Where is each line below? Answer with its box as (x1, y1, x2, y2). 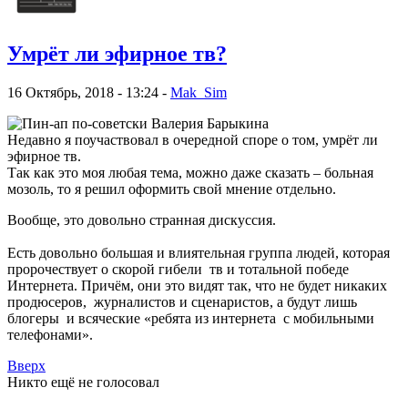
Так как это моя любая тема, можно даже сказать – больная (7, 165, 373, 181)
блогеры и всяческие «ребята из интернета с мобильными (7, 311, 374, 327)
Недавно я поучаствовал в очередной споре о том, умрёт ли (7, 132, 378, 148)
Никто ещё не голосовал (7, 374, 159, 391)
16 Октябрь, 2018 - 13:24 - (7, 85, 170, 101)
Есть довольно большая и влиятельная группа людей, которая (7, 245, 390, 261)
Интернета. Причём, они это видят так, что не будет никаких (7, 278, 394, 294)
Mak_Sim (170, 85, 227, 101)
